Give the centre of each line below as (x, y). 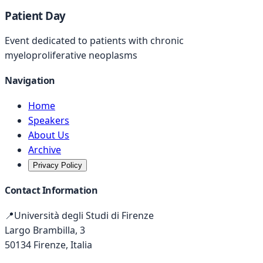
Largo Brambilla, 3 (45, 230)
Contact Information (51, 190)
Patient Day (35, 16)
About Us (49, 135)
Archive (45, 150)
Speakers (49, 121)
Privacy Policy (58, 166)
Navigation (30, 81)
